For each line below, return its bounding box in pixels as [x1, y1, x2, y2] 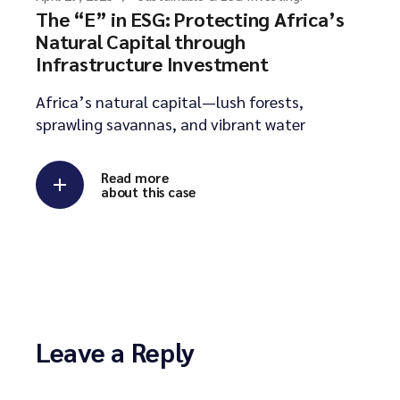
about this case [101, 183, 196, 201]
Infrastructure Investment [36, 51, 269, 77]
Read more [101, 169, 169, 187]
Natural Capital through [36, 29, 246, 54]
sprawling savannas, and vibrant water [36, 113, 305, 135]
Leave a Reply [36, 334, 196, 370]
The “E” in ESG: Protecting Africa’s [36, 6, 345, 32]
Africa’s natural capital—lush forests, [36, 91, 304, 112]
